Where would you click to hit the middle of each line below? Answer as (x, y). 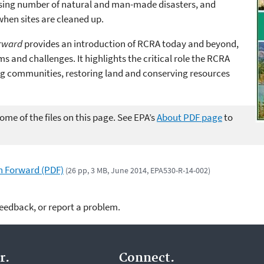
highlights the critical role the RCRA (157, 58)
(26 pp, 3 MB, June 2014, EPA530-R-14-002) (138, 170)
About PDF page (189, 118)
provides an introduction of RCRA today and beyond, (131, 43)
